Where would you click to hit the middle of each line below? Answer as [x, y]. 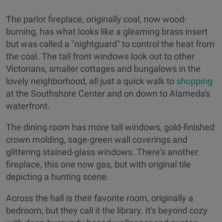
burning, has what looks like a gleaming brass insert [107, 32]
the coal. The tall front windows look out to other [100, 56]
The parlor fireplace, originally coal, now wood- [96, 19]
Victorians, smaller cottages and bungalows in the [103, 69]
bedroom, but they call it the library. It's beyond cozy [107, 211]
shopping [194, 81]
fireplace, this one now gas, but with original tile [98, 165]
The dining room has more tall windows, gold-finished [110, 127]
